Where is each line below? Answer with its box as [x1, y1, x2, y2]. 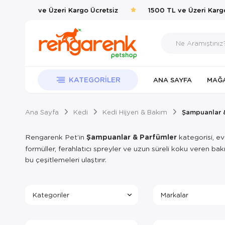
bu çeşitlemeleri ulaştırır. [25, 155, 106, 164]
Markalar [160, 190, 188, 199]
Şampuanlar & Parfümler [86, 132, 177, 142]
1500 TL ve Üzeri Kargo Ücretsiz [6, 5, 116, 15]
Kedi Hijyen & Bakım [102, 107, 167, 116]
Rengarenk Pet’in [25, 132, 86, 141]
